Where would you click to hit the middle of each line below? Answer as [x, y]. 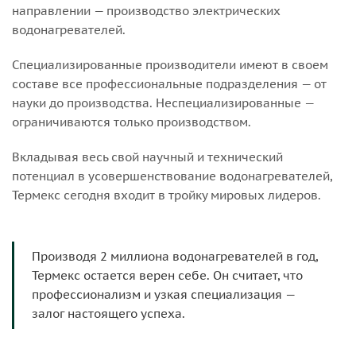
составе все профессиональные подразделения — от [169, 83]
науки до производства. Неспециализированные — [163, 103]
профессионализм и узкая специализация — [163, 294]
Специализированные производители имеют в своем [170, 64]
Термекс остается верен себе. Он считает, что [167, 275]
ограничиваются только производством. [132, 122]
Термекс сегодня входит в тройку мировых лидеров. [166, 195]
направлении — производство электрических [146, 10]
